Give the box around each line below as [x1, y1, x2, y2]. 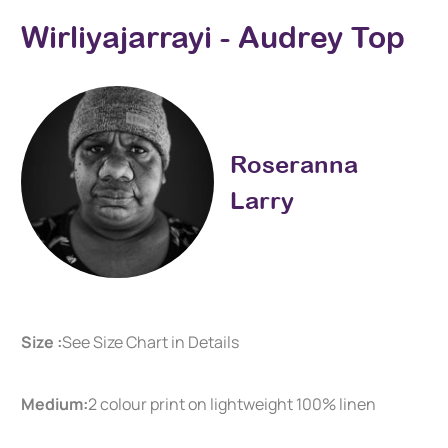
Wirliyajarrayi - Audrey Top [21, 19, 406, 54]
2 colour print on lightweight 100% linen [88, 393, 377, 416]
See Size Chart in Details [62, 330, 240, 353]
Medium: [21, 393, 89, 416]
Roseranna [230, 150, 359, 179]
